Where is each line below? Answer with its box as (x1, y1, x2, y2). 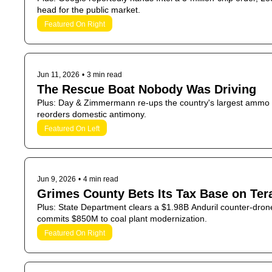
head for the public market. (37, 5, 140, 15)
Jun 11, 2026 (37, 70, 80, 79)
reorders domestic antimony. (37, 109, 146, 119)
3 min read (87, 70, 122, 79)
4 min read (83, 175, 118, 183)
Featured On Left (44, 124, 100, 133)
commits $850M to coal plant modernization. (37, 214, 207, 223)
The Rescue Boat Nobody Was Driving (37, 83, 256, 96)
